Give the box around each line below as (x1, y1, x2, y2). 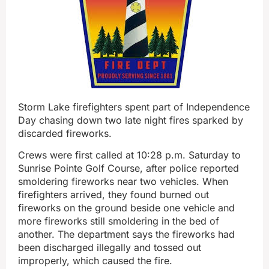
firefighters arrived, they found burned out (18, 189, 209, 201)
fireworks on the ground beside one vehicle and (18, 202, 235, 214)
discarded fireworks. (18, 127, 112, 139)
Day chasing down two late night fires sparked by (18, 114, 243, 126)
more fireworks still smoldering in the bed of (18, 215, 219, 228)
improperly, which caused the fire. (18, 255, 175, 267)
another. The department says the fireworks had (18, 228, 235, 241)
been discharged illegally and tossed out (18, 241, 201, 254)
